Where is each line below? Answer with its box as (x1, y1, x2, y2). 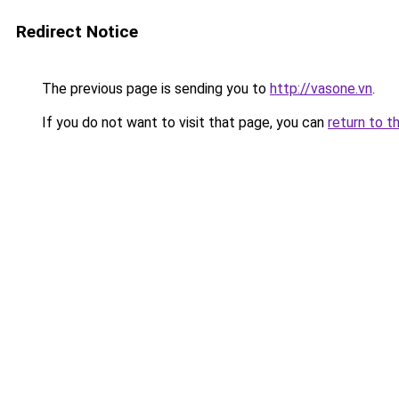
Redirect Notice (16, 21, 138, 42)
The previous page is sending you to (38, 80, 270, 97)
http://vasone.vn (270, 80, 372, 97)
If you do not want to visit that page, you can (38, 114, 328, 131)
